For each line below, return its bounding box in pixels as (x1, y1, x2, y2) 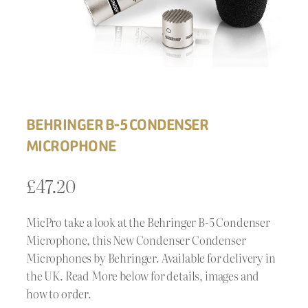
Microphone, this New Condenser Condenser (26, 232, 246, 249)
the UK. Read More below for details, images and (26, 267, 260, 285)
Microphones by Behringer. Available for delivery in (26, 250, 276, 267)
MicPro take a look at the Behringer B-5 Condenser (26, 214, 270, 231)
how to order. (26, 285, 91, 302)
